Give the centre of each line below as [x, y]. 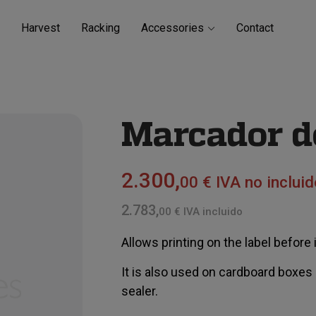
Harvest [41, 28]
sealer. [139, 291]
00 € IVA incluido [200, 212]
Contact [255, 28]
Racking [101, 28]
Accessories [173, 28]
